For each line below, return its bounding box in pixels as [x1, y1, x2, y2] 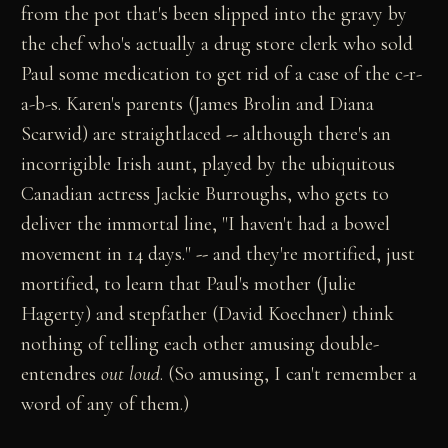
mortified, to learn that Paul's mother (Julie [21, 271, 357, 296]
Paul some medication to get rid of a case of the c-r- [21, 61, 423, 86]
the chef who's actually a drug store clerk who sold [21, 31, 414, 56]
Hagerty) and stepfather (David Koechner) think [21, 301, 395, 326]
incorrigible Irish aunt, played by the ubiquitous [21, 151, 396, 176]
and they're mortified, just [213, 241, 416, 266]
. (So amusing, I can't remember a [160, 361, 418, 386]
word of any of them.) [21, 391, 190, 416]
